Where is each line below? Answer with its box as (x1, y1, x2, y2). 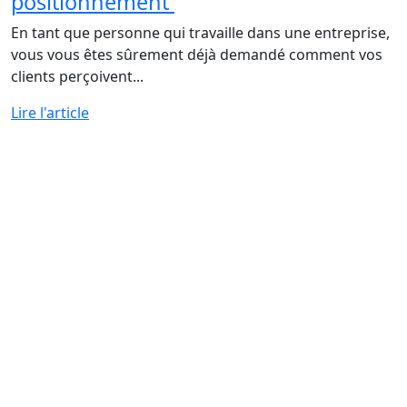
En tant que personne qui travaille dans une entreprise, (11, 22, 390, 43)
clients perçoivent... (11, 65, 144, 86)
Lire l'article (11, 102, 89, 123)
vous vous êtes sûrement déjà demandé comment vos (11, 44, 382, 65)
